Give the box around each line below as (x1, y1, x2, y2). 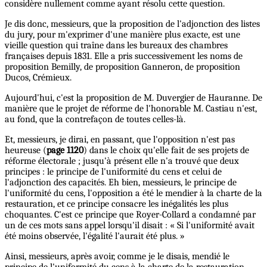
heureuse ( (5, 145, 46, 156)
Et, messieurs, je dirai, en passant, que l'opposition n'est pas (5, 134, 235, 145)
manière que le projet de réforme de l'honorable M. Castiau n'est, (5, 103, 257, 114)
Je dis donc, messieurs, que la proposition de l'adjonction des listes (5, 18, 260, 30)
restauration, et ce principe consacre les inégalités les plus (5, 198, 228, 210)
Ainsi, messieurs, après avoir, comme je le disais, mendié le (5, 251, 229, 262)
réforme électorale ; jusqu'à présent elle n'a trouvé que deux (5, 156, 239, 167)
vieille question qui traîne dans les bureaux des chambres (5, 40, 228, 51)
